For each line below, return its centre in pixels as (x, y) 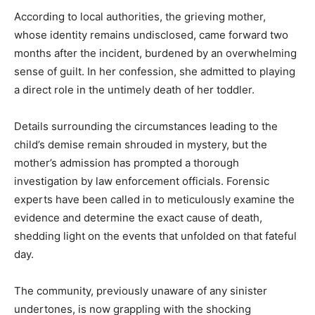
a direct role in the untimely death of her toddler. (134, 90)
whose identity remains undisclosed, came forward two (151, 35)
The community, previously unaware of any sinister (141, 291)
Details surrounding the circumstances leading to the (146, 127)
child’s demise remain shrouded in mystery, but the (141, 145)
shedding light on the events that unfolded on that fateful (155, 236)
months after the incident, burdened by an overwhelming (155, 53)
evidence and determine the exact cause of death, (138, 218)
